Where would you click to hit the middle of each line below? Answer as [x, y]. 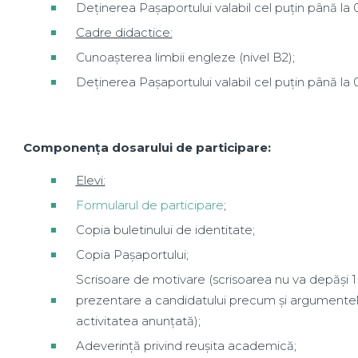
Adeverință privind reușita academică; [186, 346]
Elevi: [90, 180]
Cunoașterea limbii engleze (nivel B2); [185, 57]
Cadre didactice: [124, 32]
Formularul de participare [149, 205]
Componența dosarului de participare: [147, 147]
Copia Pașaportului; [132, 255]
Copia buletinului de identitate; [165, 230]
